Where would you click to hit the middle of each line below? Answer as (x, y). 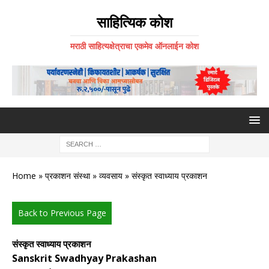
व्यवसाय (111, 176)
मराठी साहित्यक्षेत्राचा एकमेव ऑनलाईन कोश (134, 46)
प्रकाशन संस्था (68, 176)
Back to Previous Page (62, 213)
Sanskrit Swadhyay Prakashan (84, 258)
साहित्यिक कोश (134, 22)
